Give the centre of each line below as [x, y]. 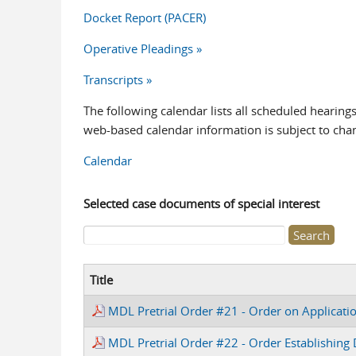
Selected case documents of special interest [201, 203]
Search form [126, 248]
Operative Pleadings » [142, 48]
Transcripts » [117, 79]
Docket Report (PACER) [144, 17]
